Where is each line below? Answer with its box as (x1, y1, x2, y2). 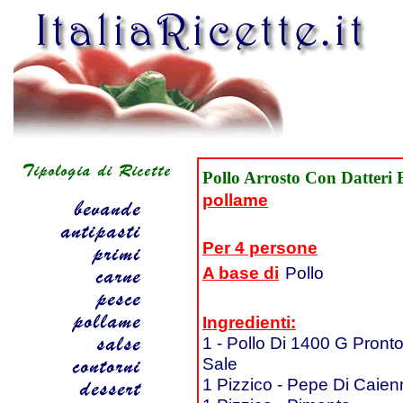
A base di (202, 263, 279, 282)
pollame (202, 190, 268, 210)
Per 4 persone (202, 237, 318, 257)
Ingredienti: (202, 312, 296, 332)
